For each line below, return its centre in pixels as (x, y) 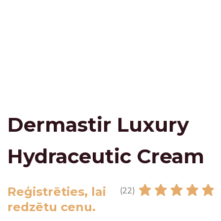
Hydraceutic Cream (106, 156)
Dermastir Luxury (98, 124)
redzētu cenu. (52, 207)
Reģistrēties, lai (57, 191)
